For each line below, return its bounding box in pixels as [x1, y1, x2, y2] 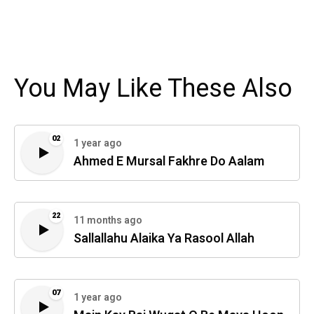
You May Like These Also [14, 69, 292, 107]
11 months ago [74, 213, 142, 228]
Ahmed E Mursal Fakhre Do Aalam [74, 152, 264, 172]
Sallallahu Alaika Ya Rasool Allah [74, 229, 254, 249]
